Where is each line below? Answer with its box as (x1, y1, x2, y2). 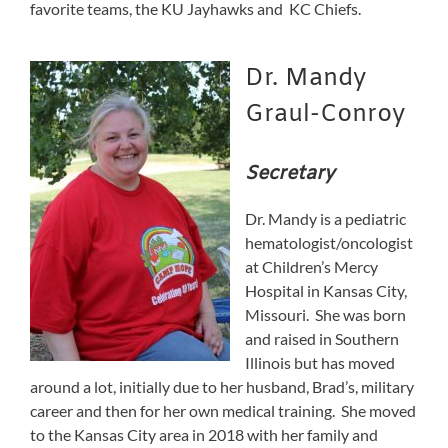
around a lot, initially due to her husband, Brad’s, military (30, 376, 414, 396)
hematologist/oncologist (245, 232, 413, 252)
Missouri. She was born (245, 304, 406, 324)
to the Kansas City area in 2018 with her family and (30, 424, 378, 444)
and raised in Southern (245, 328, 399, 348)
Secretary (245, 160, 335, 187)
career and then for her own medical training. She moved (30, 400, 416, 420)
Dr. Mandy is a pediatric (245, 208, 406, 228)
